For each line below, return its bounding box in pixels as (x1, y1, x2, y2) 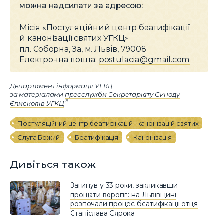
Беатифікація (75, 133, 118, 141)
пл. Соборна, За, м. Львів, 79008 (19, 44, 146, 54)
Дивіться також (10, 158, 96, 171)
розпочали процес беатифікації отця (70, 199, 198, 208)
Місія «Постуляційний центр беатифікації (19, 22, 190, 33)
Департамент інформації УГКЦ (10, 81, 113, 90)
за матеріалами (10, 90, 65, 98)
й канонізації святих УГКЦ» (19, 33, 128, 43)
